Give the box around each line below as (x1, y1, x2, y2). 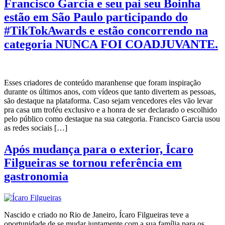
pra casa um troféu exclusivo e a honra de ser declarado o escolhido (4, 105, 217, 114)
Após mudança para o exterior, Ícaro (4, 142, 193, 156)
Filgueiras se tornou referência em (4, 156, 182, 169)
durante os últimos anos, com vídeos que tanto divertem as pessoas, (4, 87, 216, 96)
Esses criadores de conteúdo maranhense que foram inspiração (4, 78, 201, 87)
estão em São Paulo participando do (4, 10, 188, 24)
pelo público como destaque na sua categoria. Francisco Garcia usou (4, 114, 220, 123)
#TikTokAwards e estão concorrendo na (4, 24, 208, 37)
